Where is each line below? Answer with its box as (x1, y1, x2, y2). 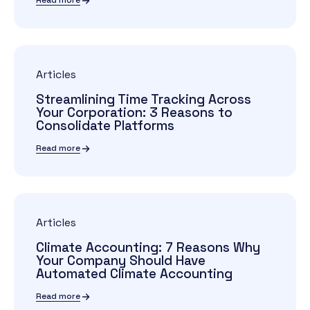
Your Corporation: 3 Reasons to (36, 104, 232, 121)
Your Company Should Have (36, 252, 206, 269)
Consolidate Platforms (36, 117, 174, 134)
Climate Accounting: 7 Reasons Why (36, 239, 260, 256)
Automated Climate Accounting (36, 265, 232, 282)
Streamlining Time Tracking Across (36, 91, 251, 108)
